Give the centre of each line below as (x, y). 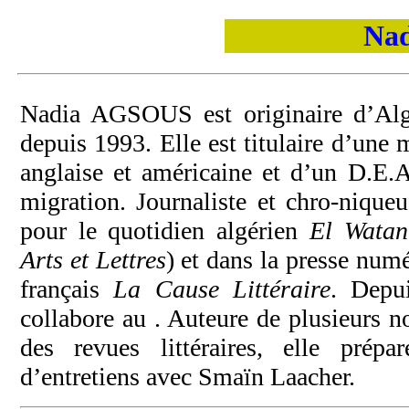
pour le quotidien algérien (164, 230)
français (67, 288)
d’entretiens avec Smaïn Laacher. (187, 376)
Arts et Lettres (93, 259)
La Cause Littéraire (222, 288)
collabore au (87, 318)
